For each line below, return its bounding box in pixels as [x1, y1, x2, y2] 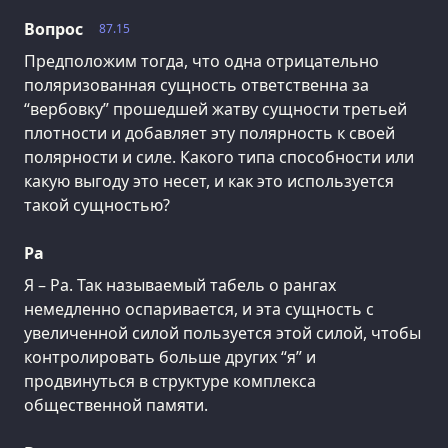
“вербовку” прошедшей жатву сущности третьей [24, 98, 407, 121]
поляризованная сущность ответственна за [24, 74, 369, 97]
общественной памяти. [24, 394, 208, 417]
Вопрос [24, 18, 83, 41]
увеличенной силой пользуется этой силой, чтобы [24, 322, 421, 345]
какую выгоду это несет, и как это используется [24, 170, 394, 193]
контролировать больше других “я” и [24, 346, 316, 369]
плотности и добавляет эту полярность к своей [24, 122, 395, 145]
